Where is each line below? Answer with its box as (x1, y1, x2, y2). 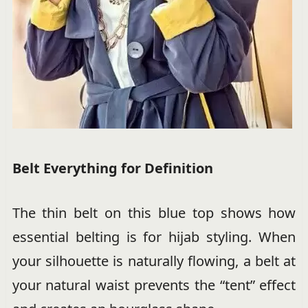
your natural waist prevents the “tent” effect (12, 275, 296, 294)
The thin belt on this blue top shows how (12, 203, 296, 222)
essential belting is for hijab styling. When (12, 227, 296, 246)
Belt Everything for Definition (12, 158, 213, 177)
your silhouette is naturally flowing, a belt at (12, 251, 296, 270)
